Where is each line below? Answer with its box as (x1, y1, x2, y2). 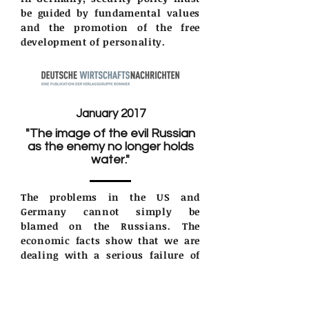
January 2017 (75, 107, 146, 120)
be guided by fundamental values (21, 6, 200, 19)
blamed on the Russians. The (21, 219, 200, 232)
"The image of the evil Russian (26, 126, 195, 140)
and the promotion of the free (21, 20, 200, 34)
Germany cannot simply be (21, 204, 200, 218)
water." (91, 152, 130, 166)
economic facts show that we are (21, 233, 200, 247)
